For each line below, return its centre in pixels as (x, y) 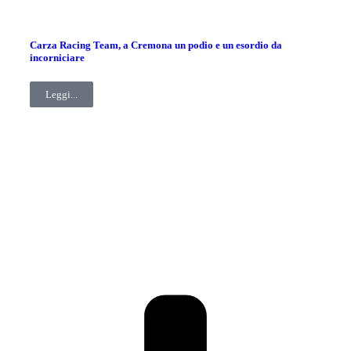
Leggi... (62, 94)
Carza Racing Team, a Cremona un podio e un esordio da (156, 45)
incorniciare (57, 57)
